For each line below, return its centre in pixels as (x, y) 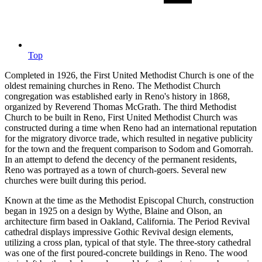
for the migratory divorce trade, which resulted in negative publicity (129, 139)
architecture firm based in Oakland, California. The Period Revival (127, 222)
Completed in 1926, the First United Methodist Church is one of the (129, 75)
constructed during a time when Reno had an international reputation (131, 128)
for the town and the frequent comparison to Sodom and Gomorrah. (129, 149)
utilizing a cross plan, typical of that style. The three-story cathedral (128, 243)
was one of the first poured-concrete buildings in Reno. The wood (126, 253)
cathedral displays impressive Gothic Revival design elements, (119, 232)
